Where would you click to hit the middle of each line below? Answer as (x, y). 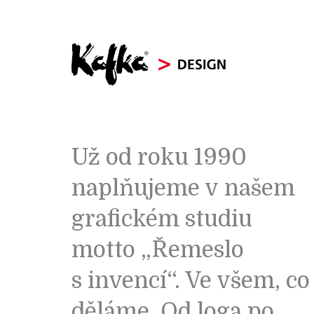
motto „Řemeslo (158, 250)
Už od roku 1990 (159, 157)
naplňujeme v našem (183, 188)
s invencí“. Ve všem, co (191, 280)
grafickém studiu (162, 219)
